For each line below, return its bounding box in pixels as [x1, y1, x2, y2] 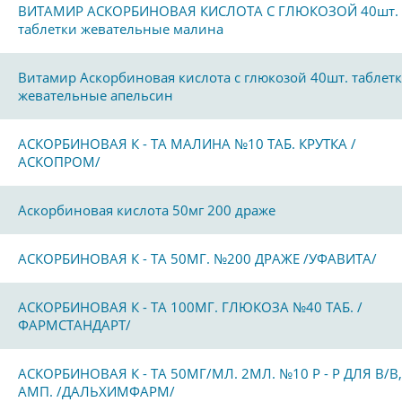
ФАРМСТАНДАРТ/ [18, 316, 131, 334]
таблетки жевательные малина [18, 20, 223, 38]
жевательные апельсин [18, 86, 173, 104]
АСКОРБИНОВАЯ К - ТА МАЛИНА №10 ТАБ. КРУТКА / [18, 135, 356, 153]
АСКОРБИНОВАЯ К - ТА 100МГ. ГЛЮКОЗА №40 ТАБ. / [18, 298, 363, 316]
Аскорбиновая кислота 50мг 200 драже [18, 201, 275, 219]
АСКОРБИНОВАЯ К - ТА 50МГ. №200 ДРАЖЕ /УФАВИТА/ [18, 249, 377, 267]
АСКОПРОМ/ [18, 153, 100, 170]
